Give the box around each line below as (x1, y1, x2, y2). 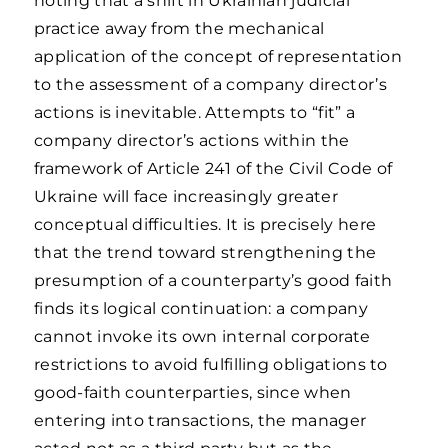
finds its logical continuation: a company (34, 299, 368, 318)
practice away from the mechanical (34, 19, 325, 38)
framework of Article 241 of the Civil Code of (34, 159, 393, 178)
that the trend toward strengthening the (34, 243, 377, 262)
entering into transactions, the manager (34, 411, 367, 430)
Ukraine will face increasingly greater (34, 187, 338, 206)
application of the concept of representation (34, 47, 402, 66)
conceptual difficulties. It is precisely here (34, 215, 377, 234)
